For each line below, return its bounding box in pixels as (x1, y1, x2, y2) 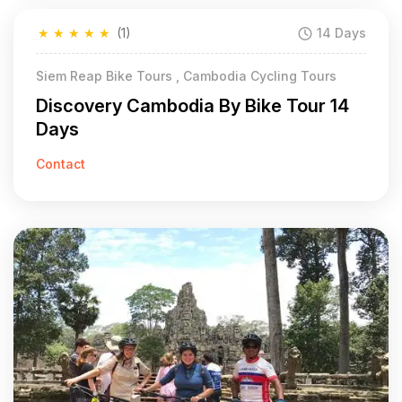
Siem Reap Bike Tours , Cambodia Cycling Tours (36, 68, 336, 83)
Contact (36, 156, 85, 171)
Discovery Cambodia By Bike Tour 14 (36, 95, 349, 117)
